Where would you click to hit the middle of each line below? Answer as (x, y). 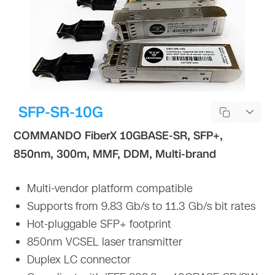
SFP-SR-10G (61, 112)
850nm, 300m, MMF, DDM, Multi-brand (115, 154)
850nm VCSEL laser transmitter (103, 242)
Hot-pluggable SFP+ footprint (98, 224)
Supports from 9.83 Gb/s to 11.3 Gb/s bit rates (140, 206)
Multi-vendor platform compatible (109, 188)
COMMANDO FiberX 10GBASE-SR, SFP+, (118, 135)
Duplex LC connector (78, 259)
